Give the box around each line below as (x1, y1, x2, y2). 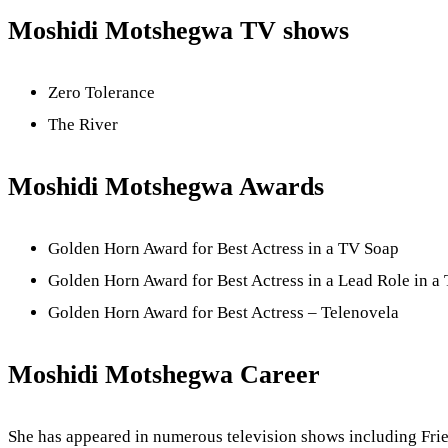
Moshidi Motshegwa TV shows (8, 16, 349, 46)
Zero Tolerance (48, 82, 155, 102)
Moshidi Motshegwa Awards (8, 172, 324, 202)
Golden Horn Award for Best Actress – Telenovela (48, 302, 399, 322)
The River (48, 114, 118, 134)
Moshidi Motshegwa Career (8, 360, 320, 390)
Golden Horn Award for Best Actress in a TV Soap (48, 238, 399, 258)
